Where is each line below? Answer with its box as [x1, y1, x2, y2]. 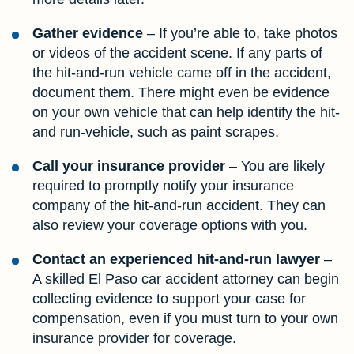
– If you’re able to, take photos [143, 24, 337, 41]
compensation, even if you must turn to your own [32, 310, 338, 326]
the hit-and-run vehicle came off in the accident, [32, 64, 331, 81]
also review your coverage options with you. [32, 217, 307, 233]
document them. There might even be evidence [32, 84, 330, 100]
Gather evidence [32, 24, 143, 41]
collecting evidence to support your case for [32, 290, 306, 307]
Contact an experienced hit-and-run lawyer [32, 250, 320, 267]
